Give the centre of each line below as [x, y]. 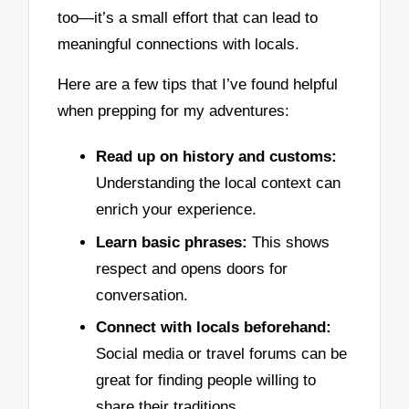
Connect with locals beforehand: [214, 328]
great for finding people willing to [206, 381]
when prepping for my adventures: [174, 111]
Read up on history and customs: [216, 156]
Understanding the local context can [218, 183]
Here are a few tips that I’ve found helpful [198, 85]
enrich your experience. [176, 209]
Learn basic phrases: [172, 242]
